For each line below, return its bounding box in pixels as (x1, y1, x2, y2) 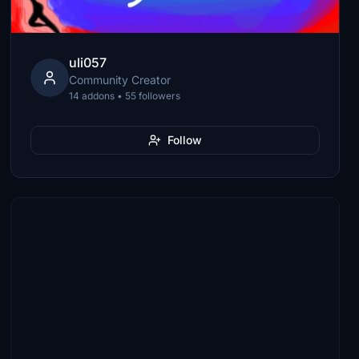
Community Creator (69, 73, 171, 87)
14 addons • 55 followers (69, 90, 181, 102)
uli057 (69, 54, 107, 71)
